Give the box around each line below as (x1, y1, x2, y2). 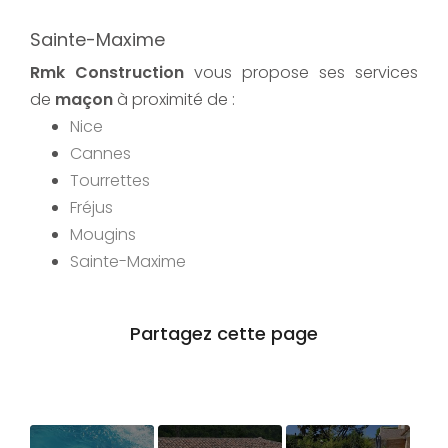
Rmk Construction (30, 60, 184, 84)
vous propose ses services (184, 60, 418, 84)
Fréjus (70, 195, 113, 219)
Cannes (70, 141, 131, 165)
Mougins (70, 222, 136, 246)
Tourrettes (70, 168, 150, 192)
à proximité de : (113, 87, 235, 111)
